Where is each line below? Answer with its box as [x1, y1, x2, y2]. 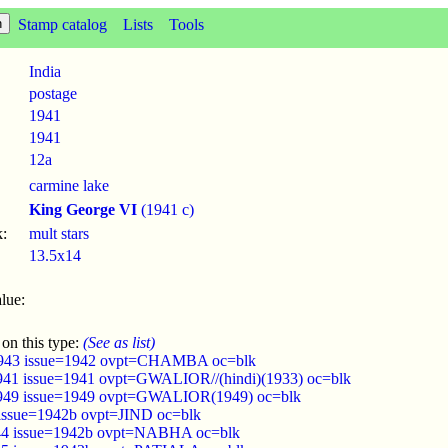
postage [29, 85, 77, 102]
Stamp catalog [18, 16, 107, 33]
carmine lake [29, 177, 109, 194]
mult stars [29, 225, 89, 242]
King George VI [29, 201, 137, 218]
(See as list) [83, 334, 155, 351]
